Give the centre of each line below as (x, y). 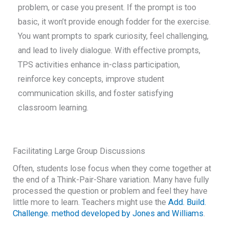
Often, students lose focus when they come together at (112, 168)
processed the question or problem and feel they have (110, 191)
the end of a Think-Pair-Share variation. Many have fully (111, 179)
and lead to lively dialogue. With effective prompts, (109, 50)
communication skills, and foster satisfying (96, 93)
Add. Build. (187, 202)
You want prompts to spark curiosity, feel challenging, (113, 36)
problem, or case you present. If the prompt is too (107, 7)
